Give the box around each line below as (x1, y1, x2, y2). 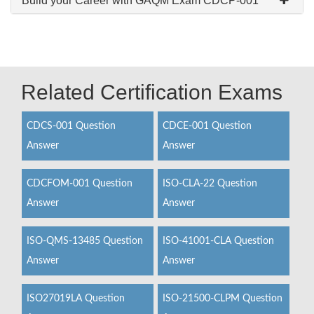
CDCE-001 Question (162, 121, 252, 131)
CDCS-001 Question (27, 121, 116, 131)
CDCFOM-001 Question (27, 179, 132, 189)
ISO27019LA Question (27, 294, 125, 303)
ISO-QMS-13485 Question (27, 236, 143, 246)
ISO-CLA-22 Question (162, 179, 257, 189)
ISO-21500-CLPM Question (162, 294, 282, 303)
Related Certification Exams (21, 81, 282, 104)
